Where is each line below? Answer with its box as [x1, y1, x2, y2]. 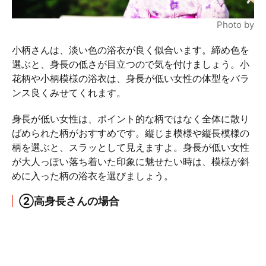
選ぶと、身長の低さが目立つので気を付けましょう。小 [12, 58, 249, 71]
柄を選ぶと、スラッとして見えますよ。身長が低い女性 [12, 141, 249, 154]
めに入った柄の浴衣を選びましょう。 [12, 170, 173, 182]
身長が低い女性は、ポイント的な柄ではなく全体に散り [12, 113, 249, 125]
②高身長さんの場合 [19, 195, 119, 208]
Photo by [217, 19, 254, 31]
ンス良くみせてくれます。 [12, 87, 126, 99]
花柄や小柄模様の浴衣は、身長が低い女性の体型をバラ [12, 72, 249, 85]
